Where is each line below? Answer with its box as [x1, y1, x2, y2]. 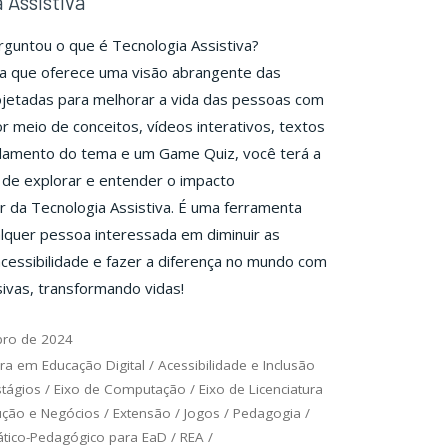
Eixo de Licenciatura [198, 379, 323, 398]
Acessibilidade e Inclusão [158, 355, 316, 374]
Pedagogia [232, 403, 301, 422]
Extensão [112, 403, 171, 422]
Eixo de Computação [53, 379, 186, 398]
